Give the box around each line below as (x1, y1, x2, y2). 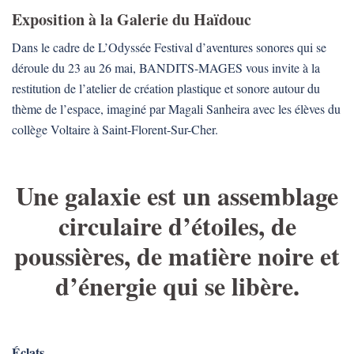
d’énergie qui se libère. (55, 266, 299, 304)
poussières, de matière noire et (14, 236, 340, 274)
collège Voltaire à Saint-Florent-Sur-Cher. (12, 120, 218, 137)
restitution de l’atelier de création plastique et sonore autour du (12, 79, 320, 96)
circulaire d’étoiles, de (58, 206, 296, 244)
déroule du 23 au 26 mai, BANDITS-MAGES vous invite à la (12, 58, 320, 76)
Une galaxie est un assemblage (16, 176, 338, 214)
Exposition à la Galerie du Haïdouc (12, 7, 251, 31)
